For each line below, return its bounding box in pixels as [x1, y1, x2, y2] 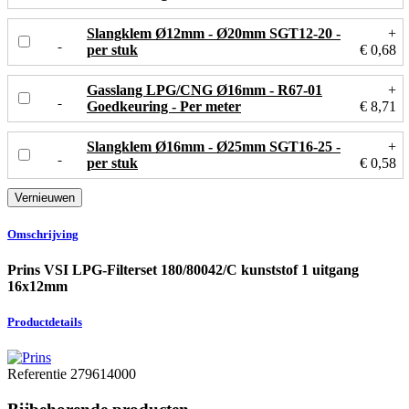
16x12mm [7, 278, 68, 295]
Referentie [7, 366, 70, 383]
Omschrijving [7, 226, 79, 241]
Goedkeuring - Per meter [87, 98, 241, 114]
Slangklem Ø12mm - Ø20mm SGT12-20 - [87, 25, 341, 41]
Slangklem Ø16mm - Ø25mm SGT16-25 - [87, 138, 341, 154]
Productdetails [7, 315, 82, 330]
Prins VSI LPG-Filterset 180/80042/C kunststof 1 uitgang [7, 262, 359, 278]
